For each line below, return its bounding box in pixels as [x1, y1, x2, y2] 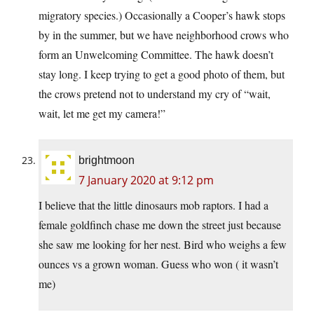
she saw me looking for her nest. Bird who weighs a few [39, 237, 287, 252]
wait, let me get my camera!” [39, 106, 165, 121]
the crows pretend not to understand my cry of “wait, [39, 86, 271, 102]
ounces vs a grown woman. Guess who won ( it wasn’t [39, 257, 278, 272]
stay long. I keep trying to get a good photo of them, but [39, 67, 285, 82]
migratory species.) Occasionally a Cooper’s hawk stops [39, 8, 285, 23]
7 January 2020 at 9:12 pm [78, 172, 214, 189]
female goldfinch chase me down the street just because [39, 217, 281, 233]
